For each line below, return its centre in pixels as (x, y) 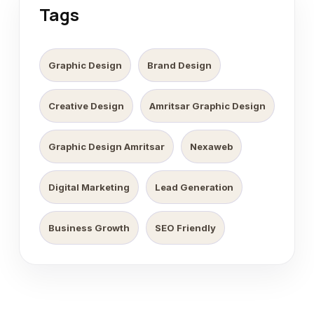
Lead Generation (194, 187)
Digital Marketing (89, 187)
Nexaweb (211, 146)
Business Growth (89, 228)
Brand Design (179, 65)
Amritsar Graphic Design (207, 106)
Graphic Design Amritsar (107, 146)
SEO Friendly (185, 228)
